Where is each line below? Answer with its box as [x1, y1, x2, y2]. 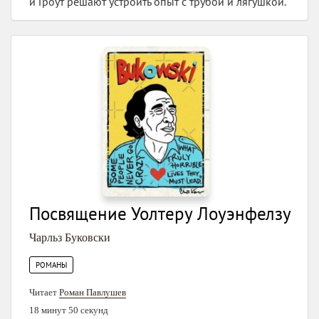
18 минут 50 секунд [29, 304, 108, 315]
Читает [29, 286, 59, 298]
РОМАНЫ [36, 259, 67, 270]
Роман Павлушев [59, 286, 126, 298]
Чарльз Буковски [29, 231, 110, 244]
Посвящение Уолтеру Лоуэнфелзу [29, 202, 291, 225]
